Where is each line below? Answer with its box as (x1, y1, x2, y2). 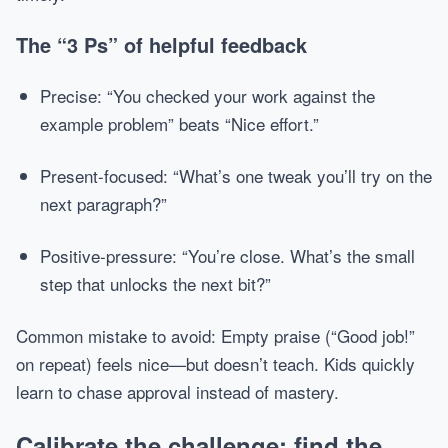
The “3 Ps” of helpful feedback (16, 30, 307, 59)
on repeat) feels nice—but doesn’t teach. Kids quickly (16, 351, 415, 376)
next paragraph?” (40, 191, 167, 216)
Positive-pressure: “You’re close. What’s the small (40, 243, 415, 268)
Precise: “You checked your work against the (40, 83, 375, 108)
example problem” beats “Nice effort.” (40, 111, 319, 136)
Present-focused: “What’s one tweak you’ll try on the (40, 163, 432, 188)
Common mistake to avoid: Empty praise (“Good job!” (16, 323, 415, 348)
